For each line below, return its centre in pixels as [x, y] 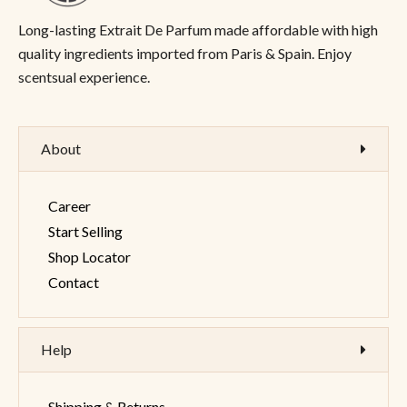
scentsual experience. [85, 77]
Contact [74, 283]
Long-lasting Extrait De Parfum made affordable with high [198, 30]
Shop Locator [89, 257]
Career [69, 206]
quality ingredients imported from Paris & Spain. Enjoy [185, 54]
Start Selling [85, 232]
